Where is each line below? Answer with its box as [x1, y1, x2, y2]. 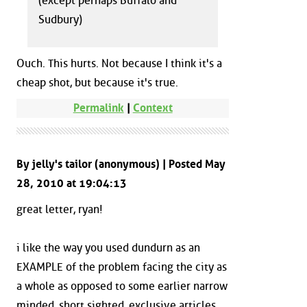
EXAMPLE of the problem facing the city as [16, 260, 227, 273]
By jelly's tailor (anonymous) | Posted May [16, 158, 225, 171]
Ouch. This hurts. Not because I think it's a [16, 56, 222, 70]
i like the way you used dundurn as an [16, 241, 200, 254]
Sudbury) [38, 13, 82, 27]
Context [132, 101, 173, 115]
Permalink [73, 101, 124, 115]
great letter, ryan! [16, 202, 103, 216]
